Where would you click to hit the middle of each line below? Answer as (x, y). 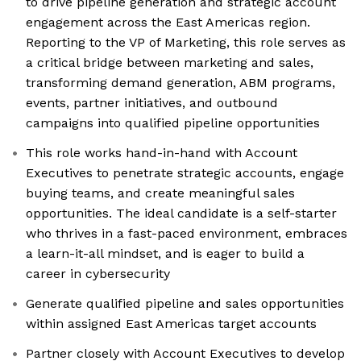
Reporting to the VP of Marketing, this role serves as (186, 43)
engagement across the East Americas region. (168, 23)
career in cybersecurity (98, 274)
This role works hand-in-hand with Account (162, 153)
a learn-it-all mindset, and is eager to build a (165, 254)
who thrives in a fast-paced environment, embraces (187, 234)
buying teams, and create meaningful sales (160, 193)
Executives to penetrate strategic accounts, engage (185, 173)
